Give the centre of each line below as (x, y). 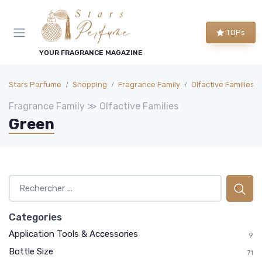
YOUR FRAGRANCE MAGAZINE (91, 53)
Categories (35, 217)
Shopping (90, 85)
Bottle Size (31, 251)
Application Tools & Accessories (73, 234)
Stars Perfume (35, 85)
